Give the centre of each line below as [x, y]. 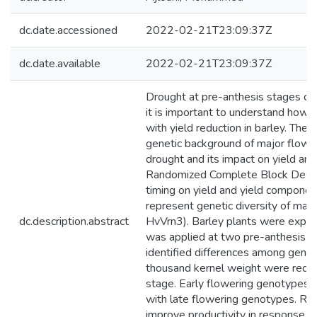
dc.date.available [60, 64]
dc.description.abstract [74, 221]
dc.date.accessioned [68, 30]
